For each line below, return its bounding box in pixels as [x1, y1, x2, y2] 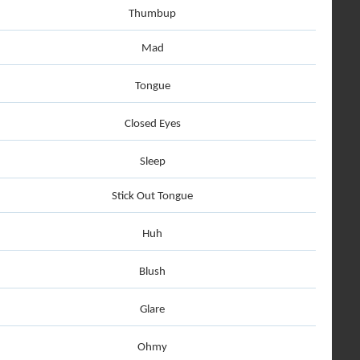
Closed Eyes [124, 118, 181, 130]
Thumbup [129, 8, 176, 20]
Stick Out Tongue [112, 190, 193, 202]
